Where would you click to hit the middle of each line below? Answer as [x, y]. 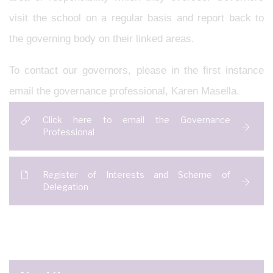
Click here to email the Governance [136, 120]
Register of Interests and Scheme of [136, 175]
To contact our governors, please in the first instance [136, 70]
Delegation [66, 187]
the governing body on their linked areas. [102, 39]
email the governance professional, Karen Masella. [124, 91]
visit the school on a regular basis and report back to [136, 18]
